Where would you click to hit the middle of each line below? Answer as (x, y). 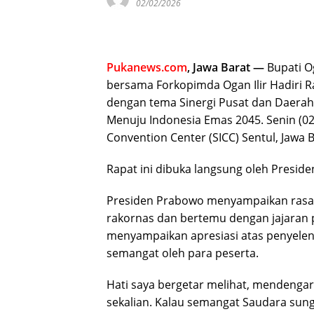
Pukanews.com (147, 68)
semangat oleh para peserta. (183, 253)
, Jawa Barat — (226, 68)
